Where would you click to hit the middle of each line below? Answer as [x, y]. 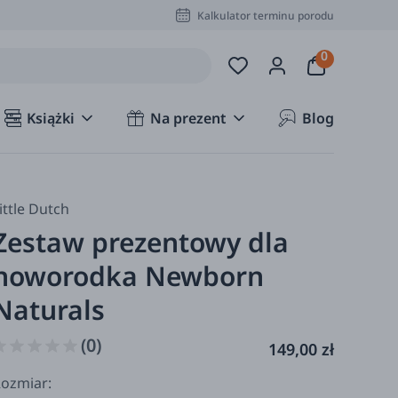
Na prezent [188, 118]
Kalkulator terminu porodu [266, 15]
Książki [51, 118]
